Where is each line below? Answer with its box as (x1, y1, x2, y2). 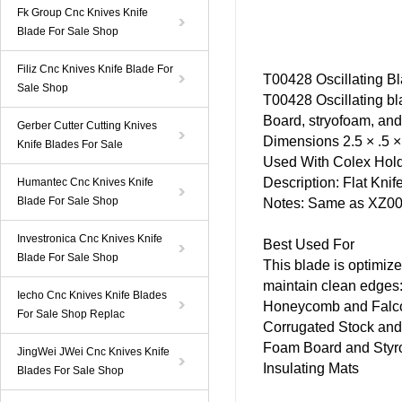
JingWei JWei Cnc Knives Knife (17, 345, 170, 358)
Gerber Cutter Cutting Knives (17, 119, 157, 132)
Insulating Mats (263, 361, 359, 376)
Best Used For (263, 237, 354, 252)
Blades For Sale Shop (17, 364, 124, 377)
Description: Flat (263, 175, 371, 190)
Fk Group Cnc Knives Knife (17, 6, 148, 19)
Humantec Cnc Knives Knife (17, 176, 153, 188)
